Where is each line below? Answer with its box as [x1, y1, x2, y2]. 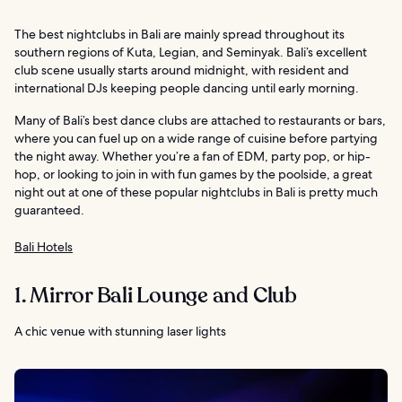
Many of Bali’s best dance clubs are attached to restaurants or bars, [14, 111, 386, 128]
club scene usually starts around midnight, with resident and [14, 61, 349, 78]
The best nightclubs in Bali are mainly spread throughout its [14, 25, 345, 42]
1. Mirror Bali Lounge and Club [14, 280, 297, 310]
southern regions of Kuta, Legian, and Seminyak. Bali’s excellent [14, 43, 367, 60]
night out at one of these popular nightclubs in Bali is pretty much [14, 183, 378, 200]
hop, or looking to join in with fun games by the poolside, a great [14, 165, 372, 182]
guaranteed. [14, 201, 84, 218]
